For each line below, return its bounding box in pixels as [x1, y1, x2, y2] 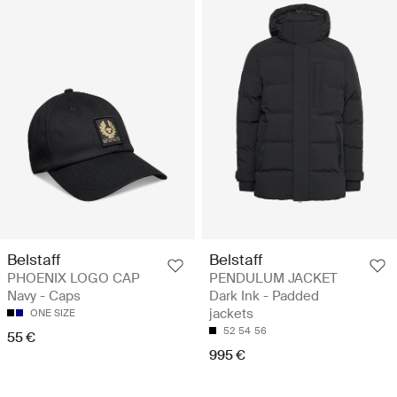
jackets [209, 305, 253, 323]
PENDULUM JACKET [209, 269, 338, 288]
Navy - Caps [7, 287, 81, 306]
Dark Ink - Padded [209, 287, 319, 306]
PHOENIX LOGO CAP [7, 269, 140, 288]
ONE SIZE [30, 307, 75, 320]
